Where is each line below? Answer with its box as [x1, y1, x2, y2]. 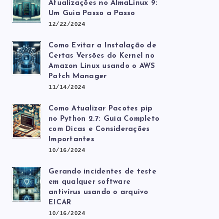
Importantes [48, 136, 94, 143]
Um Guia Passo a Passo [48, 10, 135, 17]
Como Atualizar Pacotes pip [48, 105, 153, 112]
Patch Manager [48, 73, 107, 80]
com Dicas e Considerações [48, 126, 150, 133]
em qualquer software [48, 178, 131, 186]
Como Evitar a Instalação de [48, 42, 156, 49]
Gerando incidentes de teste [48, 168, 156, 175]
